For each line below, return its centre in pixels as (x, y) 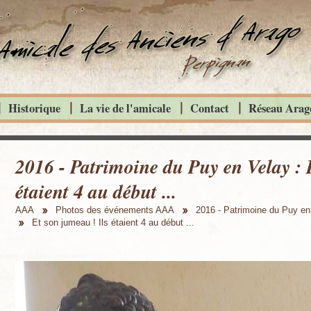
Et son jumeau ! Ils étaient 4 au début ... (113, 223)
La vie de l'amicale (125, 108)
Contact (210, 108)
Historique (34, 108)
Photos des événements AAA (115, 210)
